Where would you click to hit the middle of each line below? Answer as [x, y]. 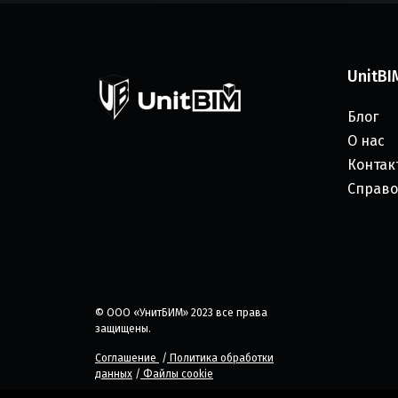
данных [114, 374]
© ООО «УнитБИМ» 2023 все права [181, 313]
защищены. [123, 329]
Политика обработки [220, 358]
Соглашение [127, 358]
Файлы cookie [177, 374]
